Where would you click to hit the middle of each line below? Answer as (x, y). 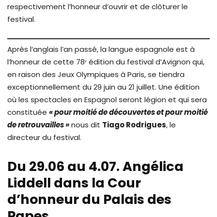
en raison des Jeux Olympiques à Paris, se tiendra (96, 74)
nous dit (86, 124)
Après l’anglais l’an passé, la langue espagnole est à (101, 49)
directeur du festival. (44, 137)
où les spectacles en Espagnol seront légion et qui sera (107, 99)
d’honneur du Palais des (89, 199)
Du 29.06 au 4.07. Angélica (95, 166)
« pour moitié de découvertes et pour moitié (128, 112)
